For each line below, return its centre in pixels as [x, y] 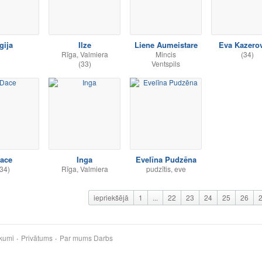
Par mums [76, 238]
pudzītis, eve [166, 169]
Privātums [37, 238]
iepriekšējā [111, 197]
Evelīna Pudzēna [166, 159]
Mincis [166, 54]
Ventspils [166, 63]
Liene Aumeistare [166, 45]
